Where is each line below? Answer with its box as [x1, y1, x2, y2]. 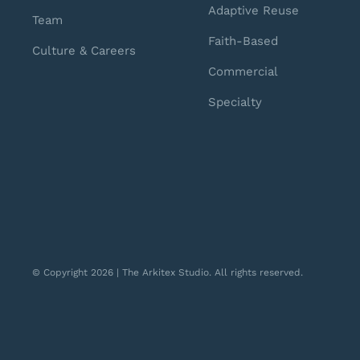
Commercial [208, 63, 279, 79]
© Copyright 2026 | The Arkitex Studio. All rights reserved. [31, 266, 303, 278]
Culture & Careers [31, 43, 136, 58]
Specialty [208, 94, 263, 109]
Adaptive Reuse [208, 2, 300, 18]
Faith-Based [208, 33, 279, 48]
